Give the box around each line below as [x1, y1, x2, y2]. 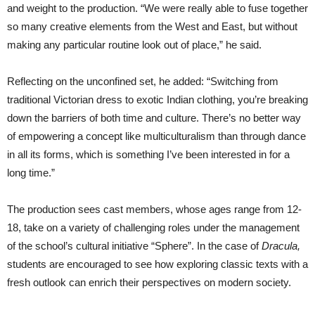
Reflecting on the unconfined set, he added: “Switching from [7, 75, 278, 88]
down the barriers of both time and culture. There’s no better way [7, 112, 301, 124]
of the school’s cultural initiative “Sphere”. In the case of [7, 240, 262, 252]
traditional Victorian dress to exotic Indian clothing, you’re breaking [7, 94, 308, 106]
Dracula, [262, 240, 300, 252]
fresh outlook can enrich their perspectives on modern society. [7, 276, 291, 289]
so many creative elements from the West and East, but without [7, 20, 297, 33]
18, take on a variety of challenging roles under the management [7, 221, 300, 234]
